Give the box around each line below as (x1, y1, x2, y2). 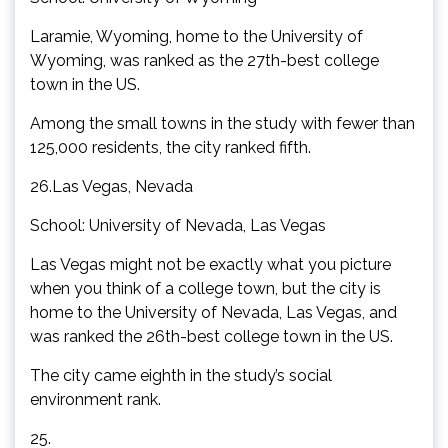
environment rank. (30, 389, 161, 409)
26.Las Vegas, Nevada (30, 176, 193, 196)
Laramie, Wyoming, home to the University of (30, 26, 363, 46)
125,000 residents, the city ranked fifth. (30, 137, 311, 157)
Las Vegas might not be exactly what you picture (30, 254, 391, 274)
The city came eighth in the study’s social (30, 365, 332, 385)
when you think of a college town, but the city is (30, 278, 381, 298)
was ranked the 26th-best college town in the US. (30, 326, 393, 346)
